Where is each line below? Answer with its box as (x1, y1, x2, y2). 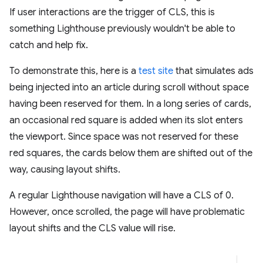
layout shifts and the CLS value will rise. (9, 222, 176, 234)
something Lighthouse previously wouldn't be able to (9, 22, 235, 35)
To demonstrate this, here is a (9, 65, 139, 77)
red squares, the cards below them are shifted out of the (9, 147, 252, 159)
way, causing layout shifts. (9, 163, 120, 176)
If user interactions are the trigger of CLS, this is (9, 6, 215, 18)
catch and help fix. (9, 39, 88, 51)
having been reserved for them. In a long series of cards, (9, 97, 251, 110)
